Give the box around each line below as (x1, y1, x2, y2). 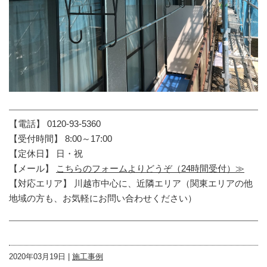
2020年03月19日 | (9, 252, 72, 261)
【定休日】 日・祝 (9, 148, 83, 159)
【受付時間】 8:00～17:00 (9, 133, 112, 144)
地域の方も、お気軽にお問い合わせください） (9, 193, 197, 203)
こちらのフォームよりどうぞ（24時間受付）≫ (56, 163, 244, 173)
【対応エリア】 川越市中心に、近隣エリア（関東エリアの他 (9, 178, 253, 188)
